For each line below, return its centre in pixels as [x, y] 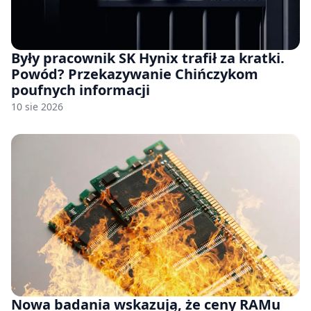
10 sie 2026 [37, 106]
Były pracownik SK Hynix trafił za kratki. [148, 58]
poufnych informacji [81, 90]
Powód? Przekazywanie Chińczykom [135, 74]
